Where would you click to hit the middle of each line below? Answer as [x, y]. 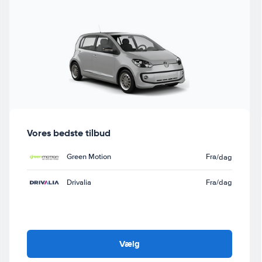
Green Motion [89, 157]
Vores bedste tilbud [68, 133]
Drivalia [79, 182]
